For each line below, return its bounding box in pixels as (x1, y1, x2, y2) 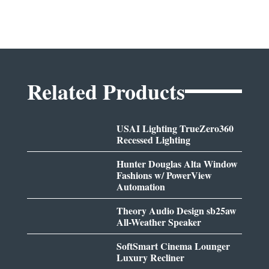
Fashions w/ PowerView (116, 168, 213, 182)
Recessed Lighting (116, 132, 191, 147)
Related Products (26, 75, 185, 107)
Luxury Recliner (116, 250, 185, 264)
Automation (116, 179, 166, 193)
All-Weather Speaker (116, 214, 202, 229)
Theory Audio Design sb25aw (116, 203, 237, 217)
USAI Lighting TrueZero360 (116, 121, 234, 135)
